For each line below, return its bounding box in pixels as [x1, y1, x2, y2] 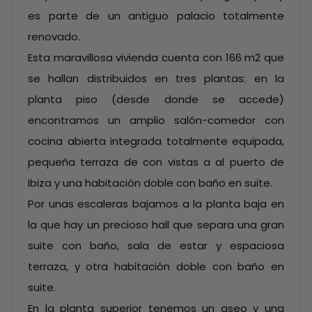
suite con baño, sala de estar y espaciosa [28, 238, 284, 253]
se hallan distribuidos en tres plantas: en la [28, 71, 284, 86]
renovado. [28, 29, 80, 44]
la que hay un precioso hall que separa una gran [28, 217, 284, 232]
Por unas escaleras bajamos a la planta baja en [28, 196, 284, 211]
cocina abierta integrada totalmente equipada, [28, 134, 284, 148]
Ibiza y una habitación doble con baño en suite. [28, 175, 272, 190]
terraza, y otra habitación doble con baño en [28, 259, 284, 274]
